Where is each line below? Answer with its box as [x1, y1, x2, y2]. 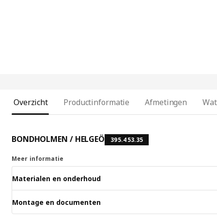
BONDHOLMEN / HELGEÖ [12, 134, 105, 145]
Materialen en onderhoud [12, 173, 101, 183]
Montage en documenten [12, 197, 101, 207]
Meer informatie [12, 155, 64, 163]
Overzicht [14, 97, 48, 108]
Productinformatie [63, 97, 130, 108]
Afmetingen [145, 97, 187, 108]
